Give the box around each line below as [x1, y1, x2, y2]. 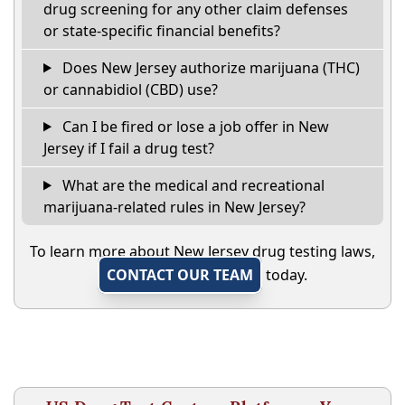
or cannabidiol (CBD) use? [43, 79, 218, 99]
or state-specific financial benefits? [43, 20, 280, 41]
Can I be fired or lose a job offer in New [58, 116, 329, 137]
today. [262, 264, 307, 285]
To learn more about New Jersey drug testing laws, [30, 240, 375, 261]
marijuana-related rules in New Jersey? [43, 196, 306, 217]
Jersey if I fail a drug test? [43, 137, 214, 158]
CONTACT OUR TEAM [107, 264, 253, 285]
